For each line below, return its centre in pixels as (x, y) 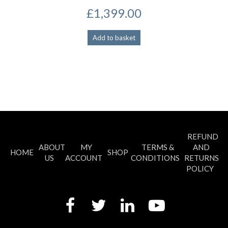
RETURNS (201, 158)
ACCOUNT (84, 158)
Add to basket (114, 37)
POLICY (200, 168)
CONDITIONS (155, 158)
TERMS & (158, 147)
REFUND (203, 136)
